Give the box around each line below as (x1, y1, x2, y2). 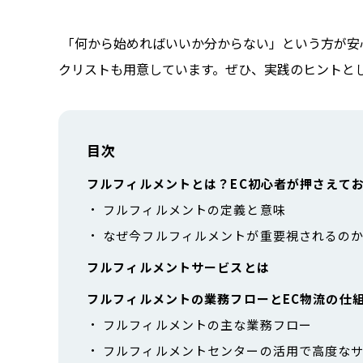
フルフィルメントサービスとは (87, 258, 270, 275)
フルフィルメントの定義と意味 (103, 200, 286, 218)
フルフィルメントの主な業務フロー (103, 315, 312, 333)
